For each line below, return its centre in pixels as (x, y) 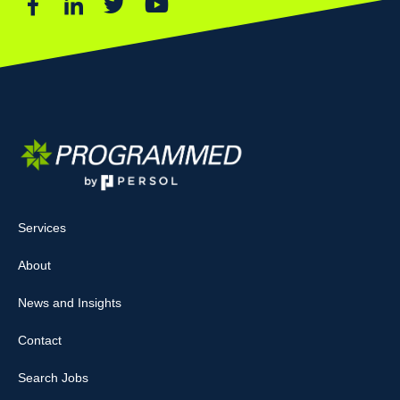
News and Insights (70, 303)
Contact (40, 341)
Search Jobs (53, 378)
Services (42, 228)
